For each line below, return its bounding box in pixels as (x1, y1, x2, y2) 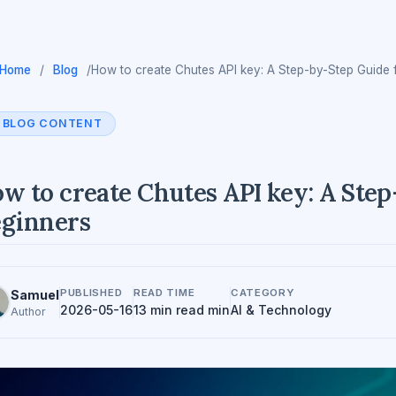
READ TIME (133, 286, 195, 300)
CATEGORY (231, 286, 295, 300)
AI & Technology (231, 302, 331, 318)
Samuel (11, 286, 59, 302)
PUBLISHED (60, 286, 123, 300)
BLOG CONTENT (2, 117, 103, 130)
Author (11, 304, 46, 318)
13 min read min (133, 302, 230, 318)
